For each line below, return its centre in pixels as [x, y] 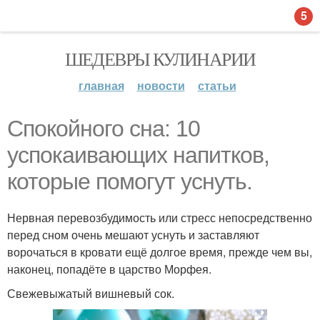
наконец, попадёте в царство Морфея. [109, 269]
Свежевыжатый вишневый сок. [91, 293]
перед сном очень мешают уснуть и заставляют [133, 235]
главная [101, 85]
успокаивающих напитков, [138, 155]
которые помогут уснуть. [130, 181]
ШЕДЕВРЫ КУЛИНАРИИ [160, 59]
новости [161, 85]
